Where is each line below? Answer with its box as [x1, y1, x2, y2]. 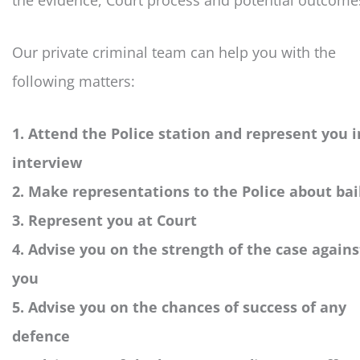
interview [12, 152, 82, 172]
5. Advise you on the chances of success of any [12, 297, 346, 317]
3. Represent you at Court [12, 210, 197, 230]
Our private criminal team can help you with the [12, 43, 336, 63]
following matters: [12, 72, 135, 92]
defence [12, 325, 70, 346]
